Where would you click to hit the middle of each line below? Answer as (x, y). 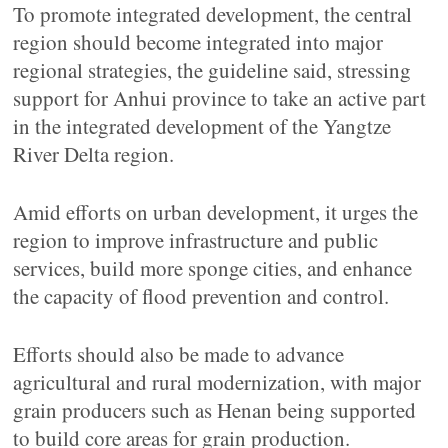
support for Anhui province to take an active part (220, 98)
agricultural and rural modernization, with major (217, 382)
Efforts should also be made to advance (179, 354)
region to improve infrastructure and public (196, 240)
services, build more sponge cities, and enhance (213, 268)
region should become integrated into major (198, 42)
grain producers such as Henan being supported (215, 410)
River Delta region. (94, 154)
